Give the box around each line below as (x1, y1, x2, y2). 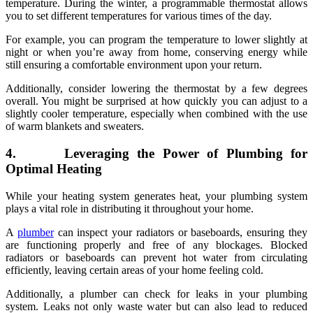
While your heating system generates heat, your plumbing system (6, 189, 307, 202)
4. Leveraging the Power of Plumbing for (6, 145, 307, 161)
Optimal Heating (6, 161, 102, 176)
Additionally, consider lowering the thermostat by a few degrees (6, 82, 307, 95)
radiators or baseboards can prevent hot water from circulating (6, 251, 307, 263)
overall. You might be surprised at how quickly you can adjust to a (6, 95, 307, 108)
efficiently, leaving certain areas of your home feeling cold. (6, 263, 263, 276)
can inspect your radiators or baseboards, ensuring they (53, 226, 308, 238)
